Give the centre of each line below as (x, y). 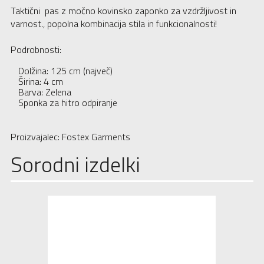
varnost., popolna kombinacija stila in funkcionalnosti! (113, 24)
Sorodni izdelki (75, 164)
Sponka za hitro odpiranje (67, 103)
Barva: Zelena (44, 92)
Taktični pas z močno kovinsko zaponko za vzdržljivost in (123, 11)
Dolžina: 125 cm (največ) (65, 71)
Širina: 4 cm (40, 82)
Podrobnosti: (36, 50)
